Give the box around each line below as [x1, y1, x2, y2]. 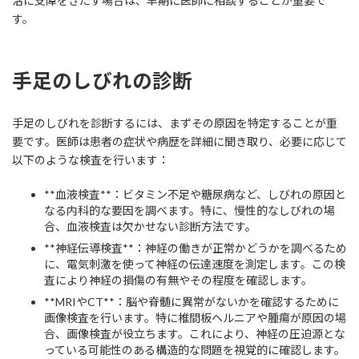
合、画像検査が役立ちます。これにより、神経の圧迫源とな [44, 327, 345, 341]
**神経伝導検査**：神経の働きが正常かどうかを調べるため [44, 241, 347, 256]
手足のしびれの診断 [12, 68, 192, 92]
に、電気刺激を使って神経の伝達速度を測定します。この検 [44, 257, 345, 272]
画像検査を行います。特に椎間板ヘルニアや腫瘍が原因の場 [44, 311, 346, 325]
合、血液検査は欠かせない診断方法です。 [44, 220, 256, 234]
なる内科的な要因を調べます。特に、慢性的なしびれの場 [44, 204, 335, 218]
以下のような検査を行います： [12, 153, 169, 167]
